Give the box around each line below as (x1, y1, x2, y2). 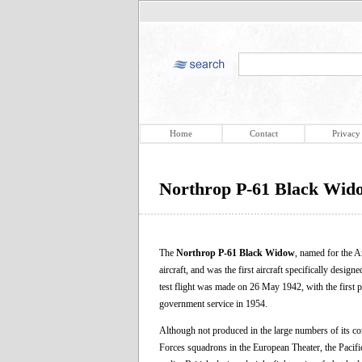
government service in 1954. (159, 297, 267, 309)
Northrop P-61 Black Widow (176, 246, 295, 259)
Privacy (331, 128, 360, 138)
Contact (249, 128, 278, 138)
